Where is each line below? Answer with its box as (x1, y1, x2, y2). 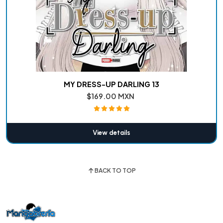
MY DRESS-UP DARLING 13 (64, 79, 159, 89)
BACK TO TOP (95, 166, 136, 174)
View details (93, 128, 130, 136)
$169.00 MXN (87, 91, 135, 101)
